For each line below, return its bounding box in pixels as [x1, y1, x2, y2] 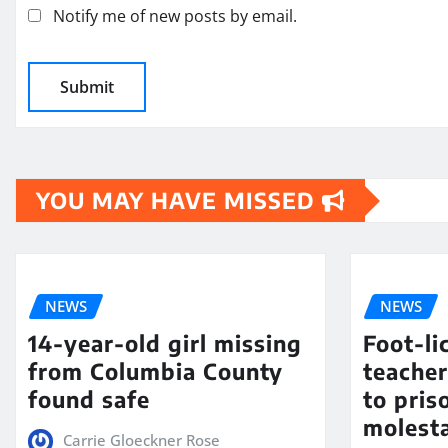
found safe [28, 384, 150, 413]
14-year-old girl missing [28, 328, 302, 357]
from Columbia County [28, 356, 283, 385]
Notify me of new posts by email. [53, 5, 297, 28]
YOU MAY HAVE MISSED [36, 186, 322, 215]
